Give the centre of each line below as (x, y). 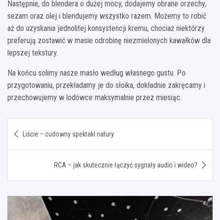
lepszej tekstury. (33, 53)
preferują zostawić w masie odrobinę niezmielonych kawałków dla (109, 40)
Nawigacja (38, 125)
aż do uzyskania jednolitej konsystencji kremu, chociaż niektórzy (106, 28)
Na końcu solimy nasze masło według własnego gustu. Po (96, 73)
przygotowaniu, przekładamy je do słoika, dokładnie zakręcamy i (106, 85)
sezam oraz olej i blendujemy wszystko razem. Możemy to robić (107, 16)
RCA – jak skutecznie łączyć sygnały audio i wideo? (126, 165)
